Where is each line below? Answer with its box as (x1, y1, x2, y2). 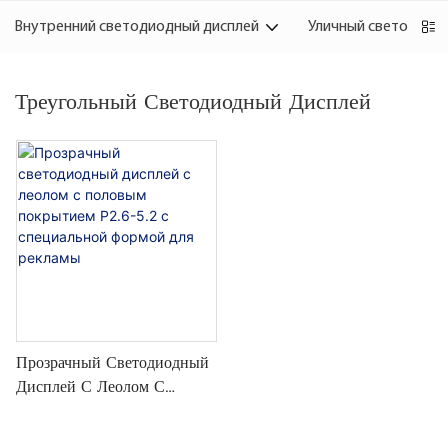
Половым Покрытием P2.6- (16, 400, 212, 420)
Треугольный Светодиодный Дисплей (15, 87, 371, 115)
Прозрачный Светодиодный (16, 352, 209, 372)
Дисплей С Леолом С (16, 376, 165, 396)
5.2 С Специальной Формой (16, 424, 215, 444)
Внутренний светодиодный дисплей (14, 19, 259, 35)
